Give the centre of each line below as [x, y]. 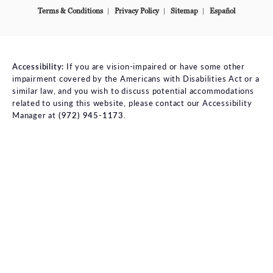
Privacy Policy [137, 11]
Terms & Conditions [70, 11]
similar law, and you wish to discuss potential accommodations [133, 91]
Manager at [35, 115]
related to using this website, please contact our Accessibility [132, 103]
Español [222, 11]
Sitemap [184, 11]
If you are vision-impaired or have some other [155, 66]
